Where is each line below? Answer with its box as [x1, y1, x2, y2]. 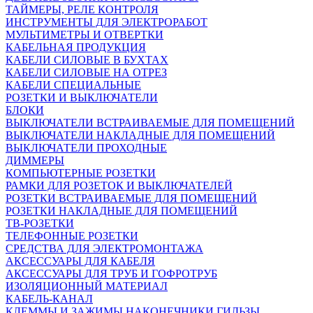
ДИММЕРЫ [6, 154, 64, 166]
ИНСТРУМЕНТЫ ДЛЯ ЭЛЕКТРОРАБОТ [6, 16, 208, 28]
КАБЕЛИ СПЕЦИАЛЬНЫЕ [6, 79, 141, 91]
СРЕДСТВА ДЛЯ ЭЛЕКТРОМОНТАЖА [6, 242, 203, 254]
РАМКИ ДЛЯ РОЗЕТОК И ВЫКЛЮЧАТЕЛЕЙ [6, 180, 233, 191]
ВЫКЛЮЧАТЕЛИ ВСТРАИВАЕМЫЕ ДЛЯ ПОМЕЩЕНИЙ [6, 117, 295, 129]
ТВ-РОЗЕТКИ [6, 217, 74, 229]
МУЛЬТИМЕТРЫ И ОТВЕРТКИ [6, 29, 163, 41]
